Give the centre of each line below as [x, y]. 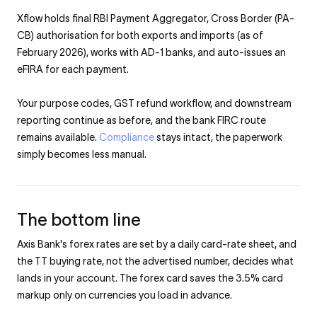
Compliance [127, 137]
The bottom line [79, 220]
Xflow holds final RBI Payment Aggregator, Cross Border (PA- [156, 18]
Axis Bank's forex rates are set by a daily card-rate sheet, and [157, 244]
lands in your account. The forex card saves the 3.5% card [150, 278]
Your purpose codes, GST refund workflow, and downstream [154, 103]
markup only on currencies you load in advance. [125, 295]
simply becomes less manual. [82, 154]
